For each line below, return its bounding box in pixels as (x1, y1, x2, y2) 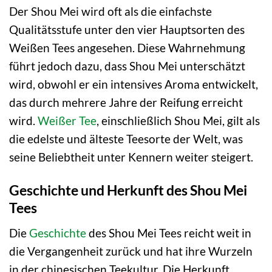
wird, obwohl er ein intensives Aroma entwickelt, (9, 77, 258, 92)
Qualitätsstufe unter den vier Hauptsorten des (9, 22, 245, 37)
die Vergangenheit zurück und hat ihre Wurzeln (9, 243, 253, 258)
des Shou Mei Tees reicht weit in (86, 225, 251, 240)
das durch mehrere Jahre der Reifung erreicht (9, 95, 243, 110)
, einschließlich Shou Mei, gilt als (97, 114, 260, 128)
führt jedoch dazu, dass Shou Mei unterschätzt (9, 59, 245, 73)
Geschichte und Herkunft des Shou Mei (9, 182, 247, 199)
